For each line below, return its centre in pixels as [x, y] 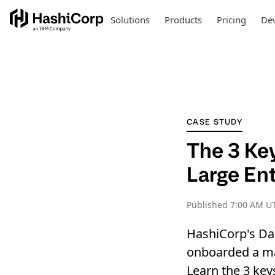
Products [183, 20]
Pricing [231, 20]
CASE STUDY [215, 122]
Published [208, 205]
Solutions [130, 20]
